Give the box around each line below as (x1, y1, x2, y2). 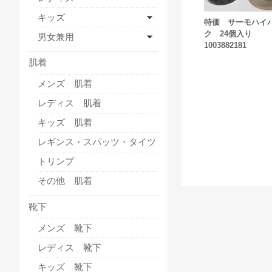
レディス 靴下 (38, 242, 101, 253)
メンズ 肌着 (38, 78, 92, 89)
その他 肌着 (38, 175, 92, 186)
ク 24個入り (204, 29, 253, 38)
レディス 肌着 (38, 98, 101, 109)
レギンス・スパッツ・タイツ (38, 137, 156, 148)
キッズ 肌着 (38, 117, 92, 128)
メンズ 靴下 (38, 222, 92, 233)
